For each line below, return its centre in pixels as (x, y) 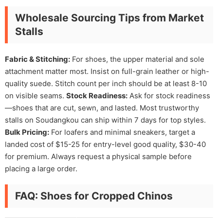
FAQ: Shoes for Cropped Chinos (94, 196)
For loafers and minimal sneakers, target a (122, 132)
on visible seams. (36, 96)
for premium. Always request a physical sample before (98, 156)
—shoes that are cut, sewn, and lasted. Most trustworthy (102, 108)
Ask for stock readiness (169, 96)
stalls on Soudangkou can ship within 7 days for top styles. (105, 120)
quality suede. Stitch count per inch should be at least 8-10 (106, 83)
